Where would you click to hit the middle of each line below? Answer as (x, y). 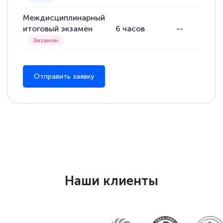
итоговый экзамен (58, 29)
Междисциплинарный (64, 18)
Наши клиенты (111, 181)
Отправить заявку (64, 77)
